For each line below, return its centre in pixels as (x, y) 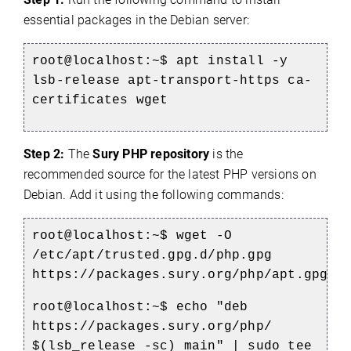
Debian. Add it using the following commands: (154, 195)
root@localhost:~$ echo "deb (140, 308)
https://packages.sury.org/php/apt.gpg (180, 275)
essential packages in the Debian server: (136, 20)
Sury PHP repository (151, 154)
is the (226, 154)
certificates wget (100, 101)
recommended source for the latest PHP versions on (170, 175)
